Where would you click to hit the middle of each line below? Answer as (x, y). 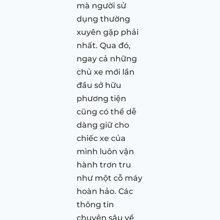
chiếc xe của (101, 138)
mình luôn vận (105, 151)
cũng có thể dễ (107, 111)
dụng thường (103, 19)
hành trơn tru (104, 165)
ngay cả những (107, 58)
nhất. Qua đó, (104, 45)
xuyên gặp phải (108, 32)
